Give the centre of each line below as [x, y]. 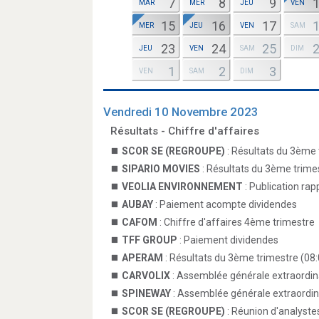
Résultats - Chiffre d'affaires [185, 131]
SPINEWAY [146, 293]
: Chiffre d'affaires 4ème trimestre [236, 222]
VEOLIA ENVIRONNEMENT [182, 187]
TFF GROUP [150, 240]
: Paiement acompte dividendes [225, 204]
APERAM [142, 258]
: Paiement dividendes [228, 240]
